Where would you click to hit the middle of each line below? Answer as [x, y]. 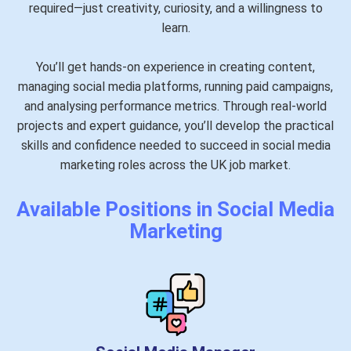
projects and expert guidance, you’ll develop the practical [175, 125]
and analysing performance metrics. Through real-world [175, 106]
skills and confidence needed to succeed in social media [175, 145]
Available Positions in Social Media [175, 209]
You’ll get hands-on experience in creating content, [175, 67]
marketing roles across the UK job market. [175, 165]
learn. [175, 27]
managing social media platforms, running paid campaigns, [175, 86]
